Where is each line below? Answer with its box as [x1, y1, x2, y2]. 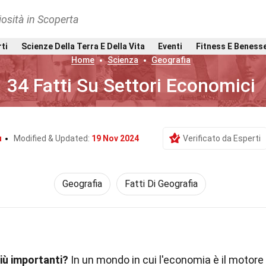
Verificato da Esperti [183, 134, 261, 143]
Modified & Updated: [14, 134, 91, 143]
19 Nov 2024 [91, 134, 139, 143]
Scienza [107, 55, 139, 65]
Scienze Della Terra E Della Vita [21, 41, 145, 51]
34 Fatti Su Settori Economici [7, 74, 255, 97]
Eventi [158, 41, 183, 51]
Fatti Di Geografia [125, 178, 198, 189]
